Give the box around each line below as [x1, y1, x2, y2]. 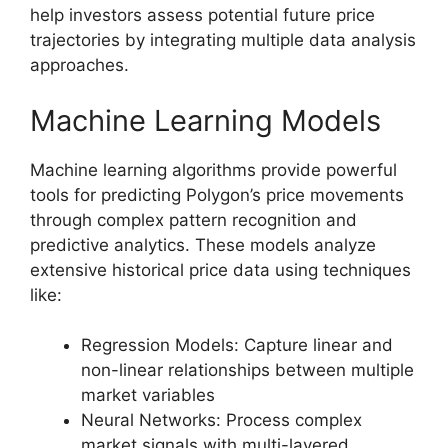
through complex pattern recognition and [30, 209, 357, 230]
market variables [81, 385, 215, 406]
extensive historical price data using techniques [30, 259, 411, 280]
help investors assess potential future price [30, 5, 375, 26]
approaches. [30, 55, 129, 76]
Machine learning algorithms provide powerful [30, 159, 397, 180]
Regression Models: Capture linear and [81, 335, 393, 356]
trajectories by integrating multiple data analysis [30, 30, 416, 51]
